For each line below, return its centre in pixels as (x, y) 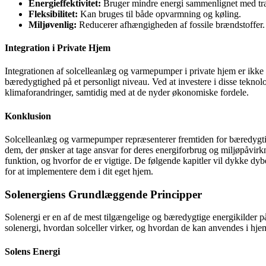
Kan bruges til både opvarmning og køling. (159, 14)
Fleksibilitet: (53, 14)
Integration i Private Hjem (58, 48)
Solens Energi (32, 251)
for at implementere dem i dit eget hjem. (79, 171)
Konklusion (28, 116)
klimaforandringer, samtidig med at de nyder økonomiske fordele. (127, 93)
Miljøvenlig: (53, 24)
